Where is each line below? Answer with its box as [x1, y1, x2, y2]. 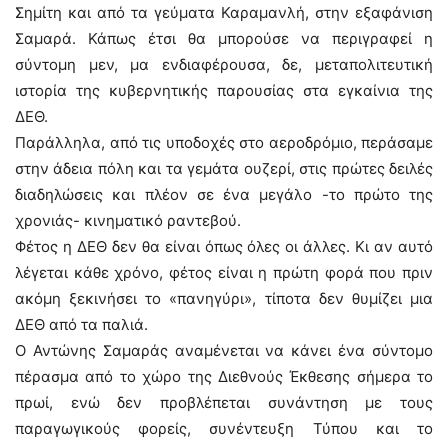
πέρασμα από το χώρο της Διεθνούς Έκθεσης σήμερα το [15, 367, 433, 386]
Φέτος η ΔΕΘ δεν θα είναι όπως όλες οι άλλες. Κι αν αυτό [15, 237, 433, 256]
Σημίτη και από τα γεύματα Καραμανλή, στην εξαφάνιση [15, 3, 433, 22]
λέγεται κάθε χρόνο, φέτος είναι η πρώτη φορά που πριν [15, 263, 433, 282]
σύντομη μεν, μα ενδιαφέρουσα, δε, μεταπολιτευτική [15, 55, 433, 74]
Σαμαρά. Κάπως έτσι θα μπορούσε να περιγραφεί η [15, 29, 433, 48]
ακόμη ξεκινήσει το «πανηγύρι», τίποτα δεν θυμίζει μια [15, 289, 433, 308]
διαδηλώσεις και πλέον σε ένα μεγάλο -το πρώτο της [15, 185, 433, 204]
